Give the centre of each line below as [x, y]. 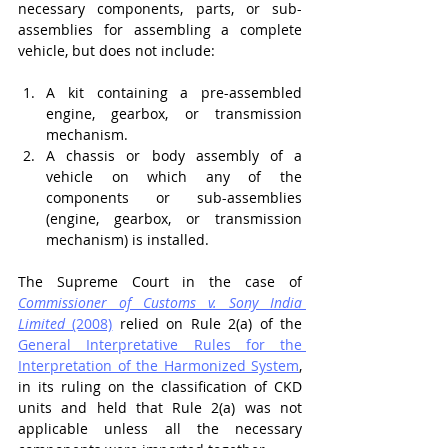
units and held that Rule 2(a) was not [160, 407]
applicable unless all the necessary [160, 428]
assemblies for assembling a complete [160, 29]
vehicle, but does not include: [116, 50]
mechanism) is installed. [127, 239]
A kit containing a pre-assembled [174, 92]
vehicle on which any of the [174, 176]
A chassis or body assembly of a [174, 155]
